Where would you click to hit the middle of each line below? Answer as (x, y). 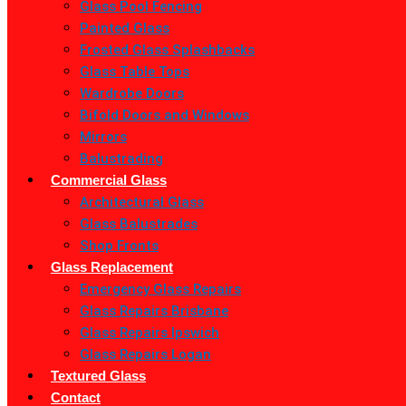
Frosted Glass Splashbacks (167, 50)
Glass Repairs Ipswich (150, 333)
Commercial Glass (109, 180)
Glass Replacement (112, 267)
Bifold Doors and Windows (164, 115)
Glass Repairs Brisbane (154, 311)
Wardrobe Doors (132, 93)
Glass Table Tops (135, 72)
